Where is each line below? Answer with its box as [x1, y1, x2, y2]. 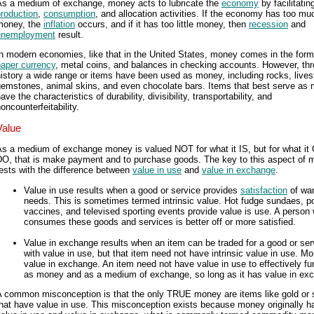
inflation [43, 18, 75, 29]
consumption [43, 8, 95, 19]
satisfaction [240, 184, 287, 196]
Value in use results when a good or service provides [24, 184, 240, 196]
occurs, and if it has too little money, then [75, 18, 249, 29]
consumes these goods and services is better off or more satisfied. [24, 216, 296, 227]
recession [249, 18, 288, 29]
